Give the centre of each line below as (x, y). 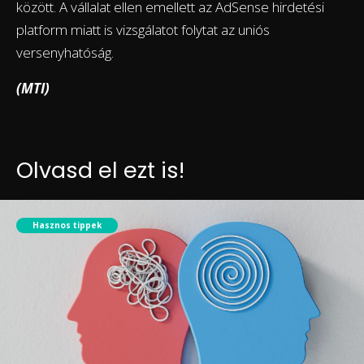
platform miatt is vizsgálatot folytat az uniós (143, 29)
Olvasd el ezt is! (100, 170)
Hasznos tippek (67, 225)
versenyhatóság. (65, 52)
